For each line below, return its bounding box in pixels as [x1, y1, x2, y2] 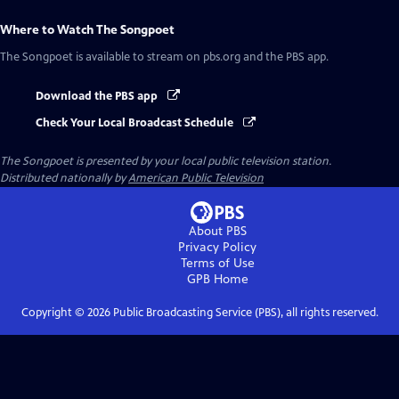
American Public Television [128, 171, 264, 186]
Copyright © [20, 305, 87, 321]
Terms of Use [180, 256, 255, 272]
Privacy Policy [178, 240, 256, 256]
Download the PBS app [36, 89, 160, 103]
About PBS [188, 224, 247, 240]
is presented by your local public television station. [73, 154, 331, 169]
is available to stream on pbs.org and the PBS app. [73, 50, 329, 64]
